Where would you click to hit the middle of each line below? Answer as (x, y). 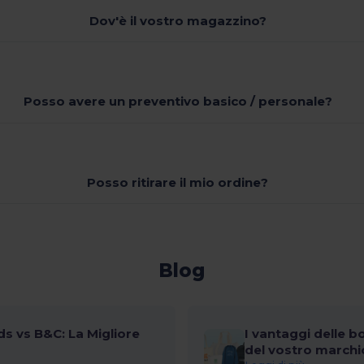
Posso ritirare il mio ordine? (178, 182)
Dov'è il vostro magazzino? (178, 20)
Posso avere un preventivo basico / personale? (178, 102)
